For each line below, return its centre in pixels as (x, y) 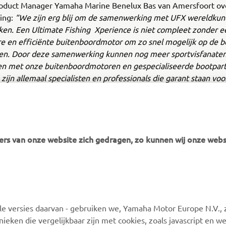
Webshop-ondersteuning (158, 209)
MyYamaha (29, 209)
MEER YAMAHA (46, 182)
